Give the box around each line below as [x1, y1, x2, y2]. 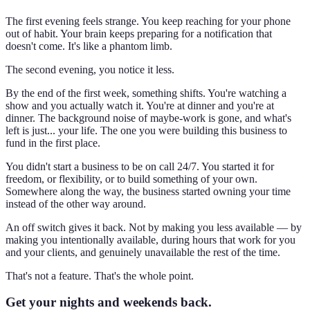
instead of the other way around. [6, 197, 146, 210]
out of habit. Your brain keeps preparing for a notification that [6, 27, 272, 39]
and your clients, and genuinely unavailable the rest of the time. [6, 246, 280, 258]
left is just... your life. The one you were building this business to [6, 124, 287, 136]
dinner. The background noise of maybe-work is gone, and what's [6, 111, 291, 124]
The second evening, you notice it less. [6, 63, 174, 75]
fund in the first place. [6, 136, 100, 149]
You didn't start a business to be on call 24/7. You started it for [6, 160, 274, 172]
